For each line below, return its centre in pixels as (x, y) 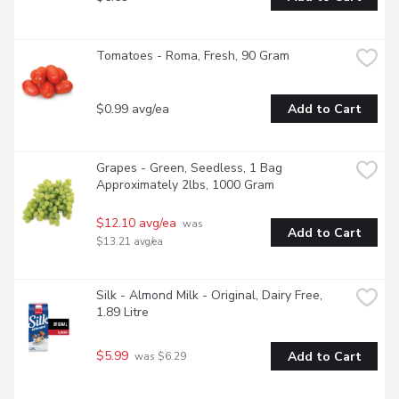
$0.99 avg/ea (133, 109)
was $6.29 (159, 357)
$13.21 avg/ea (130, 242)
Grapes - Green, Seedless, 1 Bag (189, 168)
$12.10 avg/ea (136, 224)
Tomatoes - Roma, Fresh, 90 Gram (193, 56)
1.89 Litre (122, 313)
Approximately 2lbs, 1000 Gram (185, 185)
